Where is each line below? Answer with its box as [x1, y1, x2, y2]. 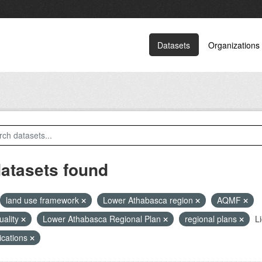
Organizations [208, 39, 260, 51]
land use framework [5, 194, 81, 206]
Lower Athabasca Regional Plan [42, 213, 163, 225]
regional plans [184, 213, 239, 225]
